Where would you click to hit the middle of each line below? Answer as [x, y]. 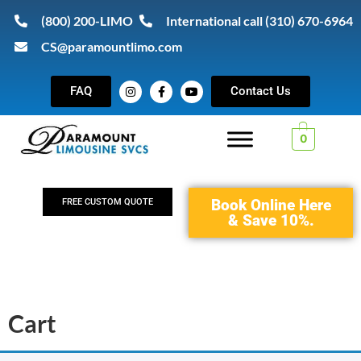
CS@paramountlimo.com [112, 46]
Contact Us [261, 91]
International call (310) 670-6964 [259, 21]
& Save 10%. [271, 220]
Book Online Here [271, 205]
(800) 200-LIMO [87, 21]
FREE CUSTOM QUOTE [108, 202]
